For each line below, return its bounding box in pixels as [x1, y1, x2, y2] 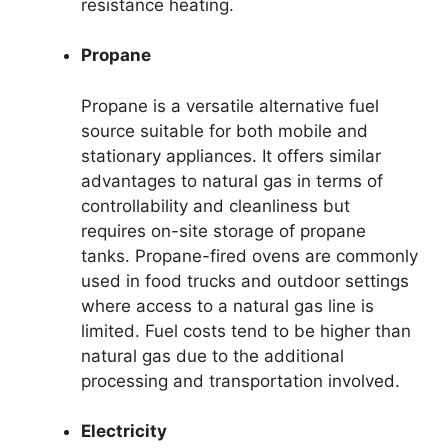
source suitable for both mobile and [81, 120, 368, 141]
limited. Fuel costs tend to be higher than [81, 320, 411, 341]
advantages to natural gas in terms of [81, 170, 383, 191]
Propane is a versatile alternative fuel [81, 95, 379, 116]
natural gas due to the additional [81, 345, 344, 366]
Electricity [81, 421, 167, 441]
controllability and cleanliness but [81, 195, 350, 216]
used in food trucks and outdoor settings [81, 270, 409, 291]
